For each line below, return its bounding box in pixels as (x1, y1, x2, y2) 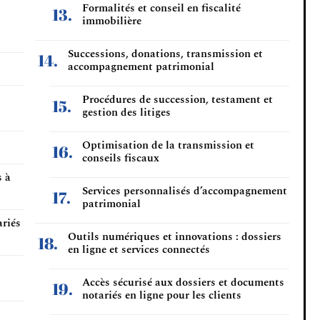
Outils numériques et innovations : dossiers (68, 229, 281, 245)
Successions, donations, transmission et (68, 46, 263, 62)
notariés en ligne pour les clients (82, 287, 241, 304)
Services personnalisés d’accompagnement (82, 183, 287, 199)
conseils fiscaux (82, 150, 159, 166)
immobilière (82, 13, 141, 29)
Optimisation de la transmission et (82, 137, 254, 154)
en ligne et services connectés (68, 241, 210, 258)
